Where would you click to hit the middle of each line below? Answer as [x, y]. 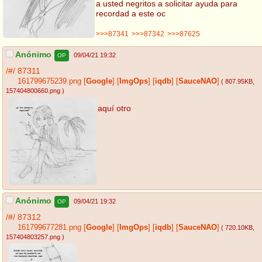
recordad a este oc [130, 13]
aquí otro [114, 108]
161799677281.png [49, 228]
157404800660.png [33, 91]
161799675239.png [49, 82]
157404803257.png [33, 237]
